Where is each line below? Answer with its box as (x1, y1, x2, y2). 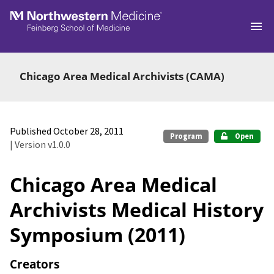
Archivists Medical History (10, 196, 264, 223)
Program (169, 131, 202, 141)
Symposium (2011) (10, 221, 185, 248)
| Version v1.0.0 (10, 138, 70, 150)
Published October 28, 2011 (10, 124, 124, 137)
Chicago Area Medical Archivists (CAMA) (20, 68, 224, 83)
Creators (10, 255, 59, 272)
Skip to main (18, 9, 73, 22)
